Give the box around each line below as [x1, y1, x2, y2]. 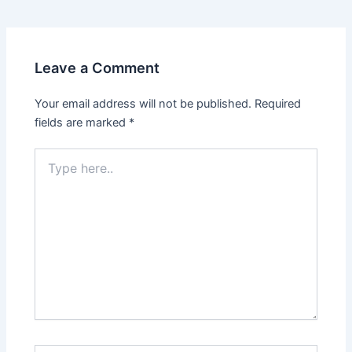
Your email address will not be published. [35, 96, 252, 111]
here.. [34, 164, 64, 178]
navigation [5, 5, 61, 20]
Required [255, 96, 302, 111]
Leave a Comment [35, 59, 160, 77]
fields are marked [35, 115, 130, 130]
